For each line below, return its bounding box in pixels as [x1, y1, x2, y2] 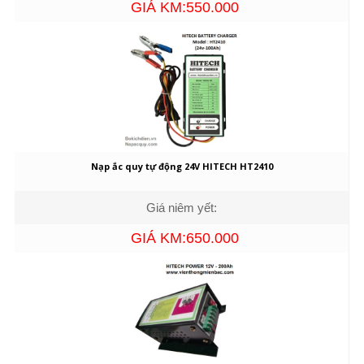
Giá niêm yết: [146, 200, 217, 214]
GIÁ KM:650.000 [131, 229, 239, 246]
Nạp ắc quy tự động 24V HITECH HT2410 [90, 159, 273, 172]
